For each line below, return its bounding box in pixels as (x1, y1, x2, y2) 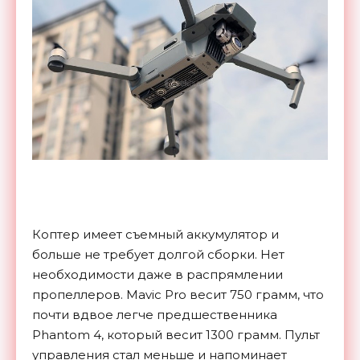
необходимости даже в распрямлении (32, 266, 283, 282)
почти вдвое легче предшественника (32, 306, 277, 322)
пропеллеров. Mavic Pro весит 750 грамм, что (32, 286, 324, 302)
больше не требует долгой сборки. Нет (32, 246, 284, 262)
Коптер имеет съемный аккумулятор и (32, 226, 279, 242)
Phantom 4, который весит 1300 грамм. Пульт (32, 326, 320, 342)
